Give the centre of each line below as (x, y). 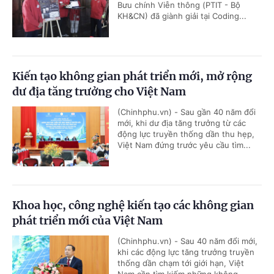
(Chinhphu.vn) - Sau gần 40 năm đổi (187, 112)
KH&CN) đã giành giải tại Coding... (182, 16)
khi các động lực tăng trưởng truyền (186, 252)
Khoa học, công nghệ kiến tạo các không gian (133, 205)
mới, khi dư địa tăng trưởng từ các (182, 123)
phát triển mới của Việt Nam (87, 220)
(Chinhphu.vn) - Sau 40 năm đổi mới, (187, 241)
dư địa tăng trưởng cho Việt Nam (99, 91)
